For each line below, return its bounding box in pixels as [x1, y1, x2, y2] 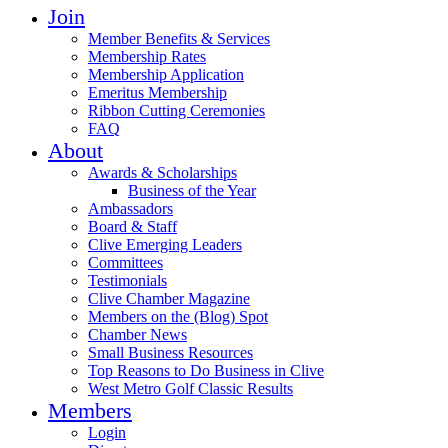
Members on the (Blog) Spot [88, 307, 268, 325]
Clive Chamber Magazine [88, 289, 250, 307]
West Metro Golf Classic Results [88, 379, 293, 397]
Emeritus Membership [88, 83, 227, 101]
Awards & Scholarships [88, 163, 237, 181]
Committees [88, 253, 163, 271]
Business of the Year [128, 181, 256, 199]
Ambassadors [88, 199, 173, 217]
